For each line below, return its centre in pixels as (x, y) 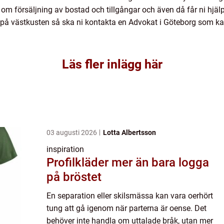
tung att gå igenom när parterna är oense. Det (126, 208)
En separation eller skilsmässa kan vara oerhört (130, 196)
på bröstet (74, 177)
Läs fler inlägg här (112, 64)
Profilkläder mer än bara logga (79, 162)
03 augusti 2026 (72, 132)
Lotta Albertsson (129, 132)
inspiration (65, 149)
